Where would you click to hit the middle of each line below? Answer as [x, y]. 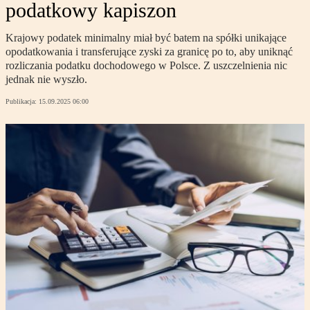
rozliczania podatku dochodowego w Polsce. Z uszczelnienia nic [146, 66]
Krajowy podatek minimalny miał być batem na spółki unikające [146, 38]
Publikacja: [22, 102]
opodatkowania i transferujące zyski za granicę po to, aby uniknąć [149, 52]
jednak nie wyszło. [46, 80]
